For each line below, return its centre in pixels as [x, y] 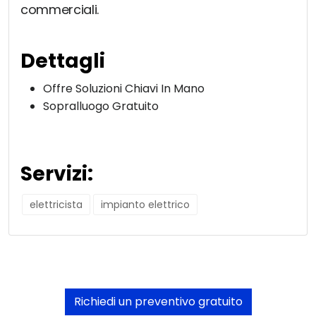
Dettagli [63, 61]
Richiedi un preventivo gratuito [158, 302]
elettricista [56, 205]
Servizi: [57, 174]
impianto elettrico [145, 205]
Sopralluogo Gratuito [101, 107]
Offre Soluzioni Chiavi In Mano [124, 89]
